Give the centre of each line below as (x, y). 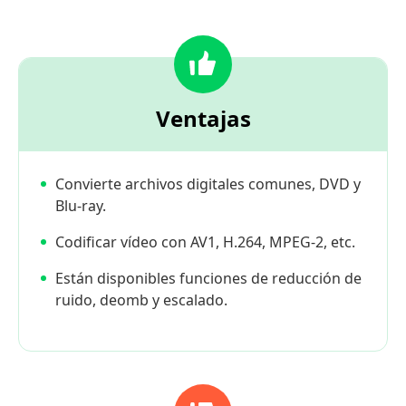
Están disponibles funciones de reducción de (208, 279)
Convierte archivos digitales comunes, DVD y (208, 184)
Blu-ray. (81, 206)
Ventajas (203, 119)
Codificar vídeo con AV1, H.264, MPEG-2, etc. (205, 242)
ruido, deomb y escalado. (141, 300)
